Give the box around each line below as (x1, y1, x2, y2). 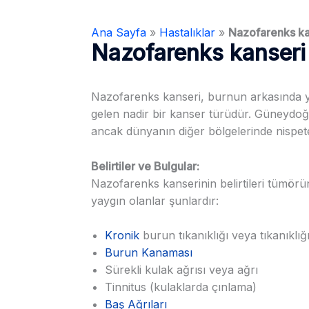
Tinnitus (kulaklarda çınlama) (105, 280, 257, 295)
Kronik (105, 228, 139, 243)
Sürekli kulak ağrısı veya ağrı (105, 263, 258, 277)
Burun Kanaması (105, 246, 192, 260)
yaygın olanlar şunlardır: (91, 193, 219, 208)
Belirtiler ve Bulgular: (91, 159, 199, 173)
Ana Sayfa (91, 26, 146, 39)
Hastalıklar (159, 26, 215, 39)
